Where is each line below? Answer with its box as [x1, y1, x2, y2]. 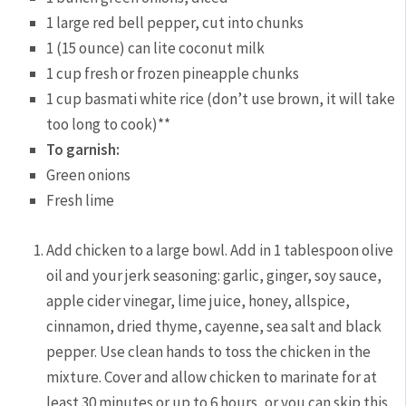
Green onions [46, 165, 131, 186]
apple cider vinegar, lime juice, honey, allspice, [46, 290, 351, 311]
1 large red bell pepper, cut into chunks [46, 13, 304, 34]
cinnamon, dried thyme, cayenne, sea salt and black [46, 315, 382, 336]
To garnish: [46, 140, 121, 160]
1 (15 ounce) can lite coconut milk [46, 38, 266, 59]
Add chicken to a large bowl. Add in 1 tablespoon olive [46, 239, 394, 260]
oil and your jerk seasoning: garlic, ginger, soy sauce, [46, 265, 382, 285]
